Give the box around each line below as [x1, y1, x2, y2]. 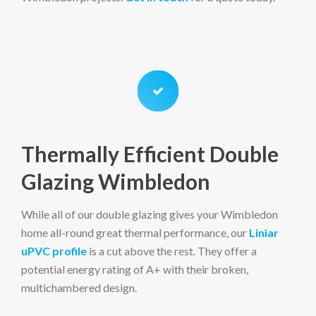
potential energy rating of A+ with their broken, [21, 262, 248, 276]
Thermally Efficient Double [21, 141, 279, 166]
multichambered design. [21, 281, 137, 294]
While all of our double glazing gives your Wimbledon [21, 207, 278, 221]
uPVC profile [21, 244, 87, 257]
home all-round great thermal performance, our [21, 226, 249, 239]
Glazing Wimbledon [21, 169, 210, 194]
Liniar [249, 226, 279, 239]
